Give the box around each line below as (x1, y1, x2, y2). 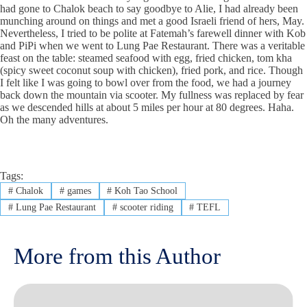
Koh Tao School (112, 185, 178, 196)
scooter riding (116, 201, 173, 212)
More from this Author (14, 244, 221, 269)
